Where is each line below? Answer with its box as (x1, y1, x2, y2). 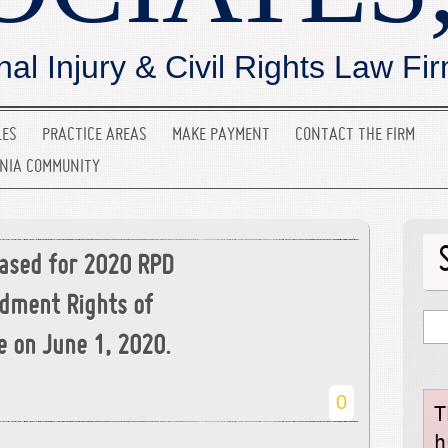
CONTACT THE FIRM (295, 127, 415, 144)
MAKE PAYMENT (172, 127, 270, 144)
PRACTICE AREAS (42, 127, 147, 144)
